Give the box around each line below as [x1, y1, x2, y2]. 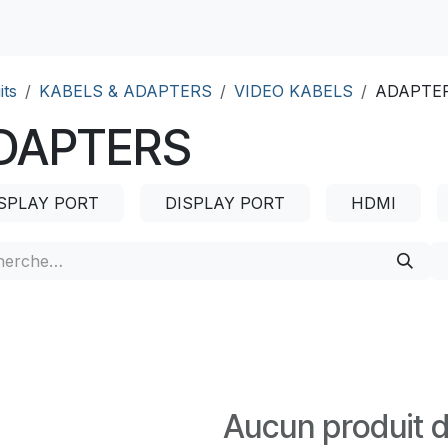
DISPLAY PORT [165, 193, 285, 213]
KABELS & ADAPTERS [39, 81, 212, 101]
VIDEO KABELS [234, 81, 353, 101]
